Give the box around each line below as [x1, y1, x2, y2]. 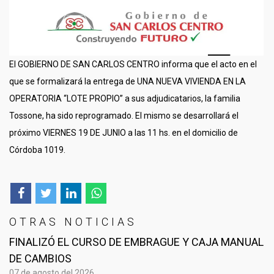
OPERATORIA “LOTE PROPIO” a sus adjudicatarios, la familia [9, 94, 240, 104]
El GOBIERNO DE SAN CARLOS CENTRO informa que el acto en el [9, 59, 257, 70]
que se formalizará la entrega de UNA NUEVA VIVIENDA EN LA [9, 76, 246, 87]
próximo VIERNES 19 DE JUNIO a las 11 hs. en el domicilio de [9, 128, 238, 138]
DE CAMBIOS [9, 252, 72, 265]
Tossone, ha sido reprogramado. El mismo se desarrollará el [9, 111, 239, 121]
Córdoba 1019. [9, 145, 65, 155]
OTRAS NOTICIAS [9, 215, 137, 229]
